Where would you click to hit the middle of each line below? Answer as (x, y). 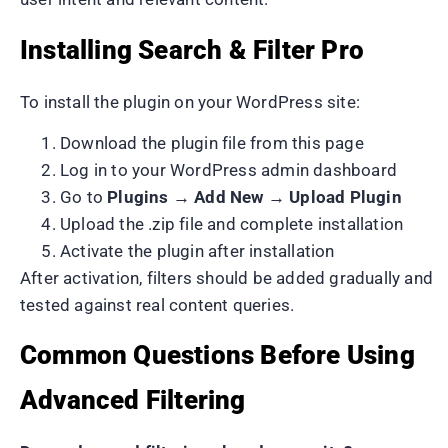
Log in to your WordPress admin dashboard (228, 170)
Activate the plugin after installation (197, 251)
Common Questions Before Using (217, 355)
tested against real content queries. (157, 305)
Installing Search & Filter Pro (192, 49)
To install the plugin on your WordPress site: (190, 101)
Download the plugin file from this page (212, 143)
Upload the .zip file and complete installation (232, 224)
